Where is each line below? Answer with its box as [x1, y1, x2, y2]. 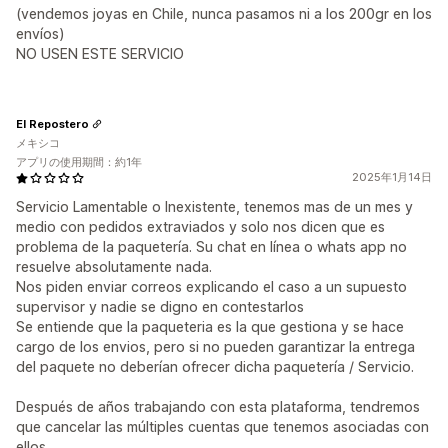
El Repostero [16, 116, 89, 131]
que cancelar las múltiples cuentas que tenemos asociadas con [16, 418, 429, 435]
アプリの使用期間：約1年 [16, 155, 142, 169]
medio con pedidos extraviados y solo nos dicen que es [16, 218, 385, 235]
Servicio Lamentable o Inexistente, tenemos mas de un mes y [16, 198, 413, 215]
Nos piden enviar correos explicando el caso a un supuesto [16, 278, 407, 295]
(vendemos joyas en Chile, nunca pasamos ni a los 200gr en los [16, 5, 432, 22]
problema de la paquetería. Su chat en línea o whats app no [16, 238, 407, 255]
